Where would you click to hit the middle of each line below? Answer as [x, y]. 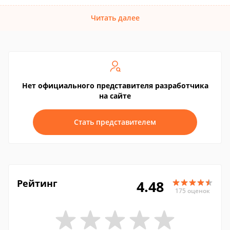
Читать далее [115, 18]
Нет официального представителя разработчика [115, 85]
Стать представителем [115, 122]
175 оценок [193, 190]
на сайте [115, 96]
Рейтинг [37, 183]
